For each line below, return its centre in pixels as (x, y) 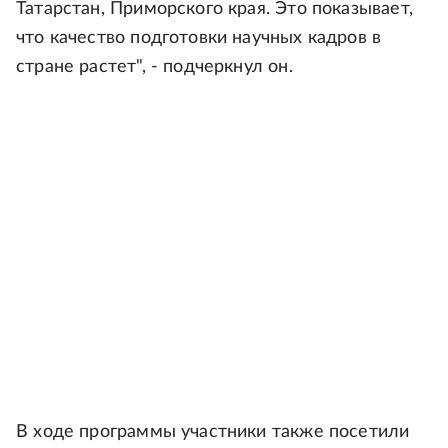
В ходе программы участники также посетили (213, 432)
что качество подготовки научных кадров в (199, 38)
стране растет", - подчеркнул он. (154, 67)
